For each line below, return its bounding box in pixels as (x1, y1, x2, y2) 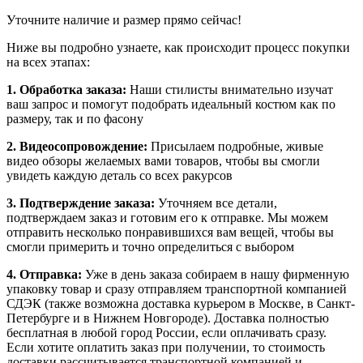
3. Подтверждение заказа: (6, 195, 158, 210)
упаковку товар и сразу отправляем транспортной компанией (6, 281, 347, 296)
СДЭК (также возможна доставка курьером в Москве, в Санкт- (6, 296, 355, 310)
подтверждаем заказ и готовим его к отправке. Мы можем (6, 210, 328, 224)
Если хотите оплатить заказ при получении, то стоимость (6, 340, 325, 354)
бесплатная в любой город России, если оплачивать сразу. (6, 325, 327, 340)
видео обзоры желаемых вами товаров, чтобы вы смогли (6, 153, 320, 168)
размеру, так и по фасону (6, 111, 143, 126)
